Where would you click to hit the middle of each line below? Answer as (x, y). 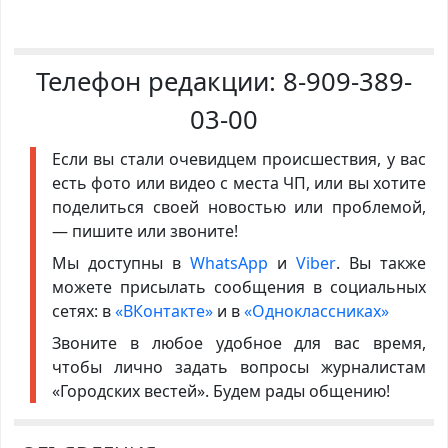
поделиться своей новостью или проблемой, (239, 207)
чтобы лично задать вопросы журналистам (239, 367)
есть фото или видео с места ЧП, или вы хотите (239, 183)
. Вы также (381, 263)
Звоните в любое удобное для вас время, (239, 343)
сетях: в (83, 311)
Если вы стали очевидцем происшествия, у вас (239, 159)
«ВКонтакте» (163, 311)
